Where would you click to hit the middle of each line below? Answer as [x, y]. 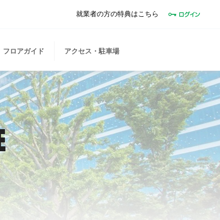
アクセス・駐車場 [92, 51]
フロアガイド [24, 51]
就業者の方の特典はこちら [117, 14]
